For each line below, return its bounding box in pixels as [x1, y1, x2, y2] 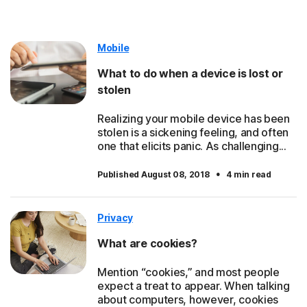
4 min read [226, 169, 272, 180]
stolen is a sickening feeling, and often [97, 125, 288, 140]
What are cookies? [97, 236, 197, 251]
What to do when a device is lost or [97, 66, 283, 81]
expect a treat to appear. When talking [97, 279, 290, 293]
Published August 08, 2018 [97, 169, 212, 180]
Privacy [97, 212, 133, 224]
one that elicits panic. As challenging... [97, 139, 286, 153]
